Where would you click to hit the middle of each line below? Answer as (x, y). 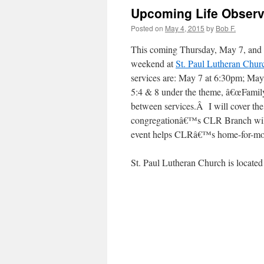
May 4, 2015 (185, 28)
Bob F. (226, 28)
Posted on (147, 28)
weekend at (153, 63)
